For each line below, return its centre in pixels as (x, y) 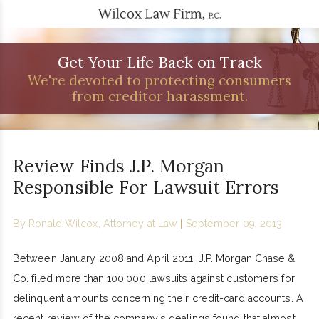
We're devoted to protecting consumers (159, 81)
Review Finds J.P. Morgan (119, 166)
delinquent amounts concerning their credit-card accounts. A (158, 299)
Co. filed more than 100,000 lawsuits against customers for (153, 279)
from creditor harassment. (159, 96)
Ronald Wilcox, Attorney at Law (103, 223)
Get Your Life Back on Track (159, 62)
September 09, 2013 (234, 223)
